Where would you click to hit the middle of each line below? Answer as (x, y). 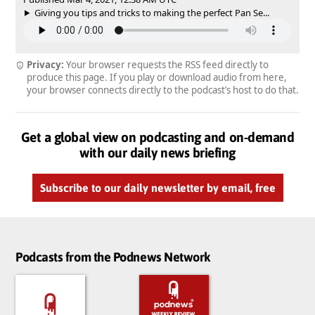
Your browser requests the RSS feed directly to (166, 64)
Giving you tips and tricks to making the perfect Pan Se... (152, 12)
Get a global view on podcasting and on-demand (157, 137)
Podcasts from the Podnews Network (113, 257)
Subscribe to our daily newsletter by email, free (157, 187)
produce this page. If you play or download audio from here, (157, 77)
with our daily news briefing (157, 152)
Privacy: (45, 64)
